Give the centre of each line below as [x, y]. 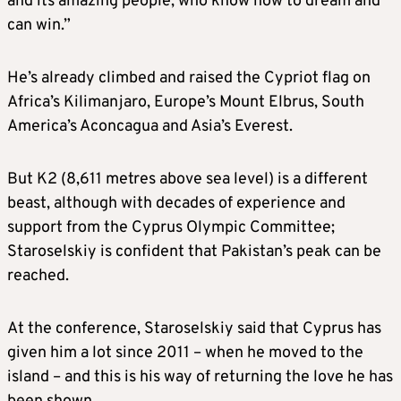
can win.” [39, 26]
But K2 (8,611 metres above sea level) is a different [188, 180]
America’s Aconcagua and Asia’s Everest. [150, 127]
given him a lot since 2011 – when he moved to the [185, 354]
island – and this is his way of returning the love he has [200, 378]
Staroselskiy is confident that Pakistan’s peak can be [194, 252]
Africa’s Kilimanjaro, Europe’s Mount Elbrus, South [186, 103]
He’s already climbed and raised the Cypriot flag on [189, 79]
